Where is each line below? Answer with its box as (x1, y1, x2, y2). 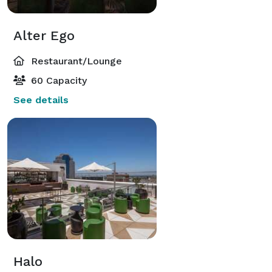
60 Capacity (28, 74, 87, 86)
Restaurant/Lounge (28, 55, 122, 67)
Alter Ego (13, 27, 75, 43)
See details (13, 93, 69, 106)
